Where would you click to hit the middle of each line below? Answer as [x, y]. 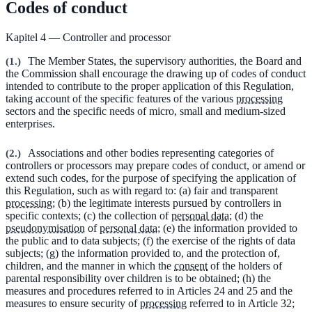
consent [191, 265]
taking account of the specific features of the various [121, 98]
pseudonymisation [45, 228]
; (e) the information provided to [227, 228]
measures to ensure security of [73, 303]
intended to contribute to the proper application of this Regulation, [150, 86]
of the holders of [245, 265]
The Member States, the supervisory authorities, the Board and [165, 61]
